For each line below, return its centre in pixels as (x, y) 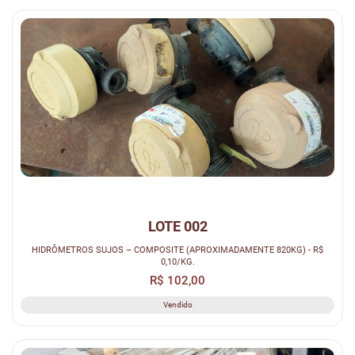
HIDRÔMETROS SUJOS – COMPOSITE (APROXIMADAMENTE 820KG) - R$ (177, 250)
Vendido (177, 305)
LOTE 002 (177, 227)
